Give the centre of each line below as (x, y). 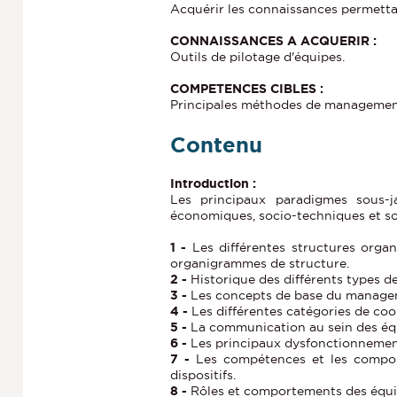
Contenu (216, 145)
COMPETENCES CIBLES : (247, 89)
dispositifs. (203, 375)
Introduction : (213, 184)
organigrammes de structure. (260, 264)
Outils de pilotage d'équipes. (257, 57)
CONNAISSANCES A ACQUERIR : (273, 41)
